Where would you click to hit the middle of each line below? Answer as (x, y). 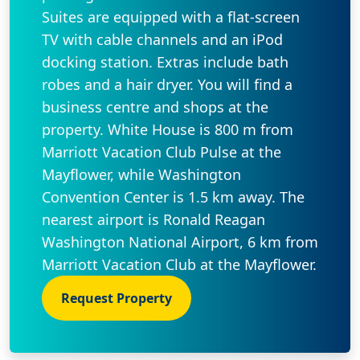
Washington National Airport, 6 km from (180, 241)
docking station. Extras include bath (165, 61)
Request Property (117, 298)
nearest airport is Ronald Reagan (153, 219)
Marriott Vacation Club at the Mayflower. (179, 264)
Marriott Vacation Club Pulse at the (162, 151)
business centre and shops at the (155, 106)
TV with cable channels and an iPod (162, 39)
